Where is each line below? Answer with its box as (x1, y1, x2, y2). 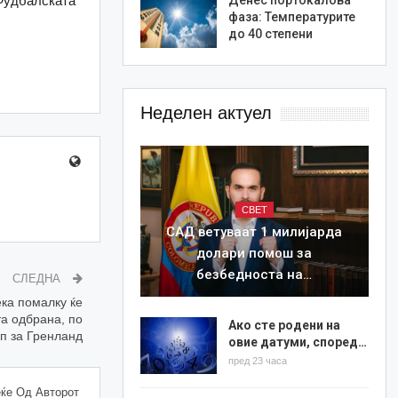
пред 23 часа (227, 354, 287, 366)
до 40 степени (227, 26, 313, 41)
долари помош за (196, 244, 313, 261)
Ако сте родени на (227, 317, 340, 332)
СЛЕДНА (12, 271, 64, 285)
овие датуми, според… (227, 334, 367, 349)
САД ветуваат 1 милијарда (166, 223, 343, 240)
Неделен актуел (139, 103, 272, 123)
